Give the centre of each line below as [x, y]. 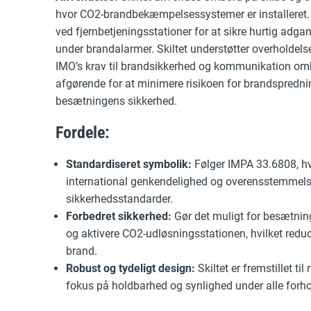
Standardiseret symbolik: [129, 164]
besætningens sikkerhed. [116, 101]
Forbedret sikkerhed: [119, 216]
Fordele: [83, 133]
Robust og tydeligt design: [131, 268]
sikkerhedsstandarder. [119, 199]
